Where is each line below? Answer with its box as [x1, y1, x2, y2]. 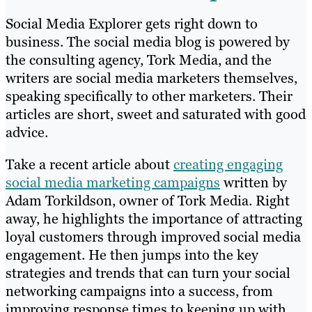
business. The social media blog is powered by [6, 33, 290, 52]
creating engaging [173, 155, 283, 174]
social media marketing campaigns [6, 173, 220, 192]
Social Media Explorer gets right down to [6, 15, 258, 33]
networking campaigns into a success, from [6, 282, 273, 301]
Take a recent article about [6, 155, 173, 174]
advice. [6, 123, 48, 142]
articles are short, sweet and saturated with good [6, 105, 306, 124]
